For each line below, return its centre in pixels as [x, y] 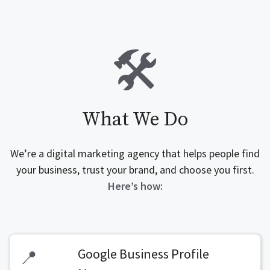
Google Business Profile [143, 254]
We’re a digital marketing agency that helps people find [135, 153]
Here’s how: [135, 186]
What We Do [135, 120]
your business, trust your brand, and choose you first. [135, 170]
